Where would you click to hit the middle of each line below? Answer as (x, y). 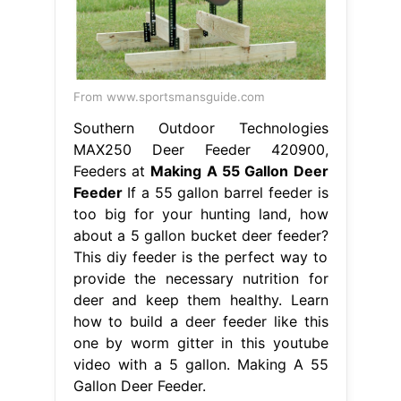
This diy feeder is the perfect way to (200, 257)
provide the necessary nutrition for (200, 279)
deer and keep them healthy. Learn (200, 300)
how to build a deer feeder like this (200, 322)
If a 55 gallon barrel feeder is (225, 193)
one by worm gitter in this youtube (200, 343)
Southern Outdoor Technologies (200, 128)
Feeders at (112, 171)
